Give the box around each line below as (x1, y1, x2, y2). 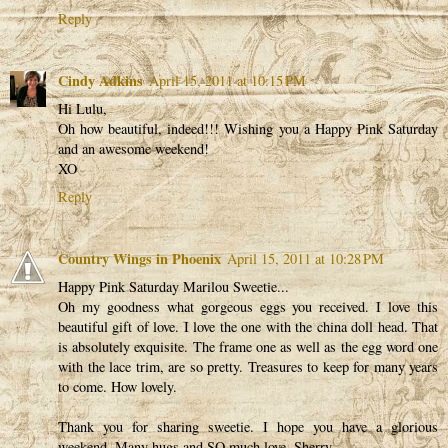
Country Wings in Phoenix (58, 247, 221, 269)
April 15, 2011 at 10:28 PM (227, 248, 384, 268)
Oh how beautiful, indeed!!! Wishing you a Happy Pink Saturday (58, 118, 438, 138)
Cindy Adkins (58, 69, 143, 91)
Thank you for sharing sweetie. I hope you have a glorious (58, 416, 438, 436)
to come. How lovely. (58, 376, 177, 396)
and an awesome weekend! (58, 138, 209, 158)
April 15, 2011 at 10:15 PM (149, 70, 306, 90)
